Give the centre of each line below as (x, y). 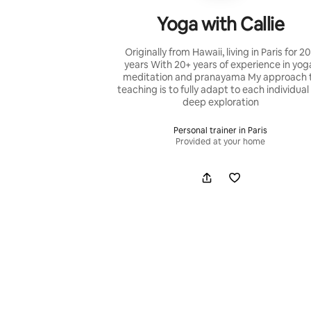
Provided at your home (221, 141)
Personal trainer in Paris (221, 130)
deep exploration (220, 102)
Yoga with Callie (221, 24)
